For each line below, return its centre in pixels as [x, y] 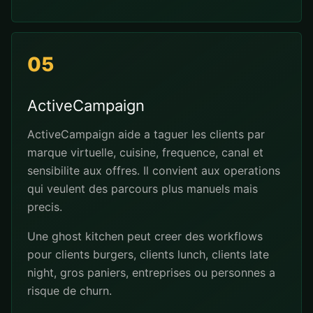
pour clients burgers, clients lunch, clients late [148, 254]
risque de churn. [70, 291]
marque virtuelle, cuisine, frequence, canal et [145, 152]
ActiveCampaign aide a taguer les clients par [146, 134]
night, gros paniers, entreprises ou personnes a [151, 272]
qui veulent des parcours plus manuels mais [143, 189]
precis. [45, 207]
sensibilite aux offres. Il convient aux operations [154, 170]
